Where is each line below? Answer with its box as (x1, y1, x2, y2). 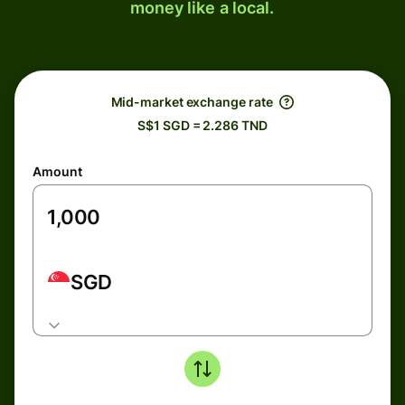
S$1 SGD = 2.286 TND (137, 118, 268, 133)
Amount (33, 164, 82, 179)
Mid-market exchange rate (110, 94, 273, 109)
